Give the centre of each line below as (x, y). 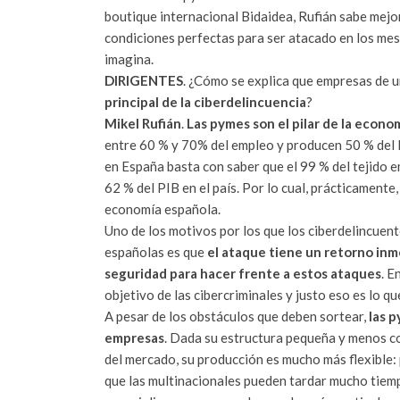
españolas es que (156, 251)
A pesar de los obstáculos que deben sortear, (237, 316)
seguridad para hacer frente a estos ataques (243, 273)
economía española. (162, 208)
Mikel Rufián (143, 123)
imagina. (129, 58)
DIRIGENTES (144, 80)
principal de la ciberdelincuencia (205, 101)
